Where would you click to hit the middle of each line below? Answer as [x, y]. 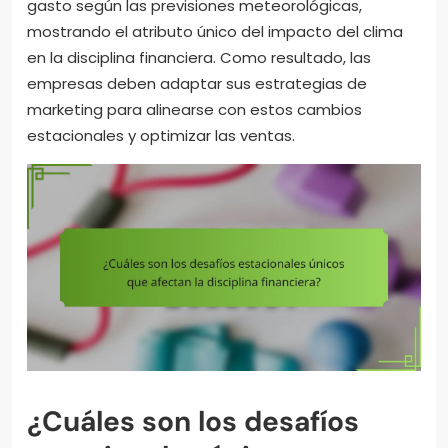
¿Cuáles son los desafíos [193, 421]
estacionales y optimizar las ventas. [161, 135]
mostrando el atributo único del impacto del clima [215, 31]
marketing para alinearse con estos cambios [194, 109]
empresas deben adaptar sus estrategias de [197, 83]
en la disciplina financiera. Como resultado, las [199, 57]
